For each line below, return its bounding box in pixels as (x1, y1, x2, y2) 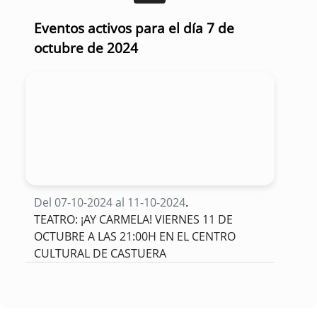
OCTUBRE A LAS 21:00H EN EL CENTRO (34, 228, 236, 244)
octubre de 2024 (34, 38, 138, 57)
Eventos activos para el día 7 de (34, 18, 234, 38)
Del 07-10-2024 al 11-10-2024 (34, 194, 185, 210)
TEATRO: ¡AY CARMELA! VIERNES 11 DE (34, 211, 233, 227)
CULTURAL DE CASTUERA (34, 245, 169, 261)
